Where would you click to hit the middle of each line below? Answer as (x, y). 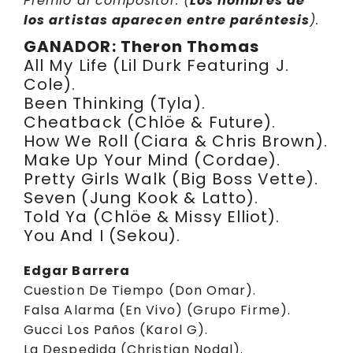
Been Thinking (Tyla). (115, 104)
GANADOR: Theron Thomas (141, 47)
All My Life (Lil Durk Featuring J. (156, 66)
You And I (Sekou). (102, 236)
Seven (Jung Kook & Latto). (141, 198)
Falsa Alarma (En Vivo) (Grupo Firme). (157, 310)
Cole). (50, 85)
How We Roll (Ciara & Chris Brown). (176, 141)
